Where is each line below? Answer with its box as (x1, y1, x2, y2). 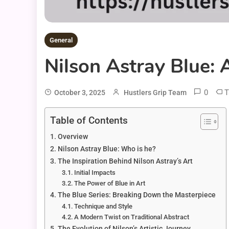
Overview (57, 132, 88, 142)
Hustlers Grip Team (124, 88, 187, 97)
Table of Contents (50, 114, 128, 127)
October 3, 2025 (54, 88, 105, 97)
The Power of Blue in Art (74, 179, 146, 188)
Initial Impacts (74, 169, 116, 177)
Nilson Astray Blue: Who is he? (57, 145, 156, 154)
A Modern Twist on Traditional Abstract (74, 213, 190, 221)
